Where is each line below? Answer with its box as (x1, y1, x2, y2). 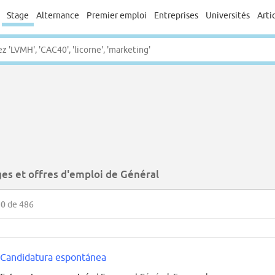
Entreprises (154, 10, 198, 20)
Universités (206, 10, 250, 20)
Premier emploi (87, 10, 147, 20)
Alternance (36, 10, 79, 20)
